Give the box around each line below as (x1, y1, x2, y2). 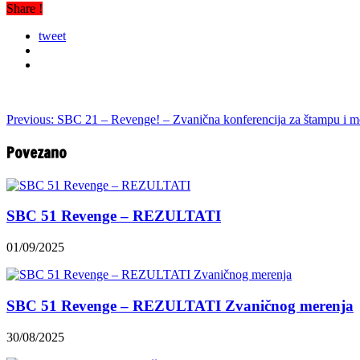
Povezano (6, 142, 67, 164)
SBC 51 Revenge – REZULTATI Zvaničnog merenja (6, 297, 354, 314)
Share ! (6, 2, 43, 16)
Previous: (6, 112, 54, 127)
